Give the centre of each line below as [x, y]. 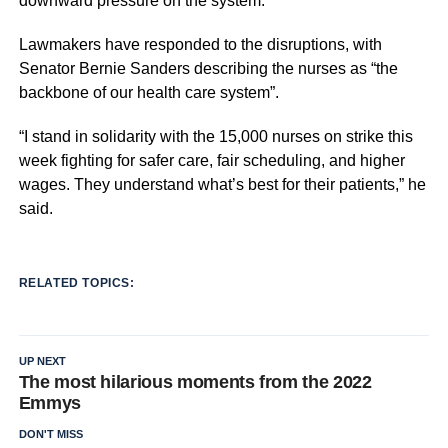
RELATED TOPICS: [76, 283]
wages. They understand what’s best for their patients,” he [222, 184]
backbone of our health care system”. [148, 92]
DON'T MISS [50, 434]
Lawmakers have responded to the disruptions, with [200, 44]
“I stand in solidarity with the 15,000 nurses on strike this [215, 136]
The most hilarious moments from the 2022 [195, 382]
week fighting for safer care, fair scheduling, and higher [211, 160]
